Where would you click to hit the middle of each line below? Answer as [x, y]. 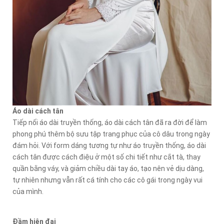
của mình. [28, 192]
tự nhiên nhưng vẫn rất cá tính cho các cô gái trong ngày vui [107, 180]
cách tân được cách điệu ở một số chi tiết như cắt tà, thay [106, 157]
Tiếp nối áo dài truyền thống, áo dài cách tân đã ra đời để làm [110, 123]
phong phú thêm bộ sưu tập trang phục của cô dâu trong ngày [111, 134]
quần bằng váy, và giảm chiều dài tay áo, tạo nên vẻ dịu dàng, [108, 169]
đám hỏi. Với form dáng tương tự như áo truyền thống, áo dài [109, 146]
